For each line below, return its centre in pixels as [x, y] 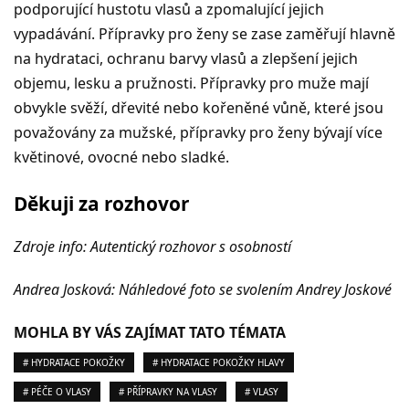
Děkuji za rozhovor [101, 204]
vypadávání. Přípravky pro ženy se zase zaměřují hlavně [204, 34]
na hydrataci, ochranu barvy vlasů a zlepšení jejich [186, 59]
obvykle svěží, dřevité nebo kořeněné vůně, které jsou [199, 108]
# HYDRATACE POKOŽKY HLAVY [219, 363]
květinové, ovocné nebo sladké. [121, 157]
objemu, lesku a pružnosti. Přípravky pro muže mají [191, 84]
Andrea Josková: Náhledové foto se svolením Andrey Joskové [203, 290]
